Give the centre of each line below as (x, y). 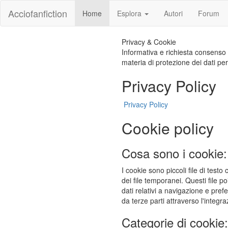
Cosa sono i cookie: (174, 153)
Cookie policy (168, 128)
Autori (173, 13)
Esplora (130, 13)
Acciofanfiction (38, 13)
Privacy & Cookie (149, 42)
